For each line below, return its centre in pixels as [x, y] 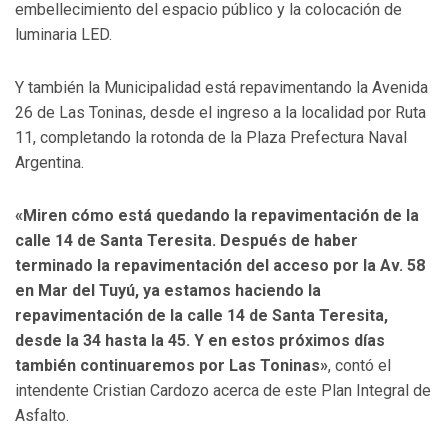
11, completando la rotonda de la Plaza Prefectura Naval [211, 138]
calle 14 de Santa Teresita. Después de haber [186, 241]
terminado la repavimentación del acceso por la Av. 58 [220, 266]
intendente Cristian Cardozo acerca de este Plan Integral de [223, 391]
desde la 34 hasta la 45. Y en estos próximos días [200, 341]
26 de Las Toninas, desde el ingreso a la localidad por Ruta [220, 113]
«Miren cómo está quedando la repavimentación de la [217, 216]
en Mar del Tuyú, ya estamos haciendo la [168, 291]
